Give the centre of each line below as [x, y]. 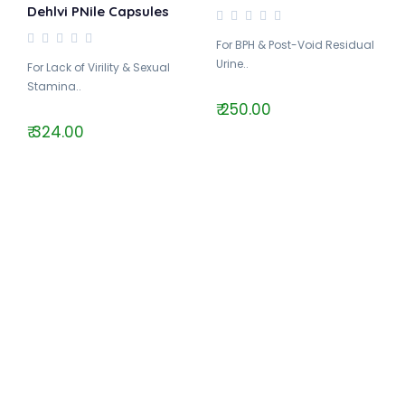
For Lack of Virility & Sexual [98, 67]
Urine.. [232, 64]
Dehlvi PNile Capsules [98, 11]
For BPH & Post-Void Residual [295, 45]
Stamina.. [54, 86]
